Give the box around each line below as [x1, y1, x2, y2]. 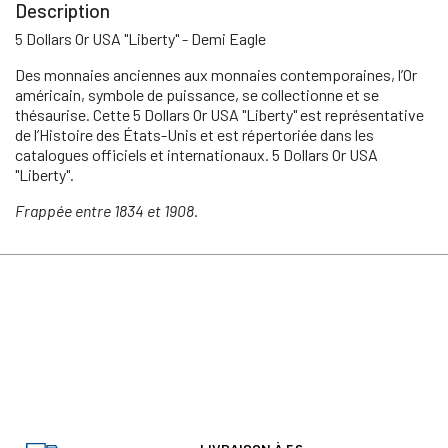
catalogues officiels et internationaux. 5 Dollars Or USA [15, 144, 378, 164]
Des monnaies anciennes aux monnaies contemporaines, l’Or [15, 64, 417, 84]
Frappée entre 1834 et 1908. [15, 200, 198, 220]
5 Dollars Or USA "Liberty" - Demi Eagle [15, 28, 266, 48]
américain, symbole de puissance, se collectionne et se [15, 84, 379, 104]
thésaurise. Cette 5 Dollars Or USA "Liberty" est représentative [15, 104, 424, 124]
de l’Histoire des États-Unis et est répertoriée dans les [15, 124, 374, 144]
